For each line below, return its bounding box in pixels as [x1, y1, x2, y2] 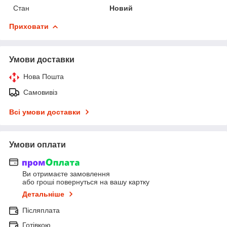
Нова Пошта [23, 72, 64, 81]
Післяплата [22, 206, 60, 215]
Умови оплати [9, 140, 66, 149]
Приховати [9, 22, 49, 30]
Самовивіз [23, 88, 57, 96]
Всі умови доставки [9, 107, 81, 116]
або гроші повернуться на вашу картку [22, 178, 149, 186]
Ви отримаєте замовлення [22, 170, 110, 178]
